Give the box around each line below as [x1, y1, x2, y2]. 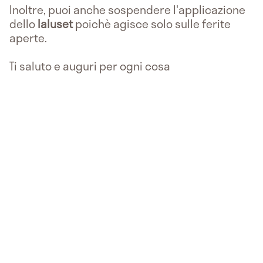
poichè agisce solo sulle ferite [73, 15, 231, 32]
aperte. [9, 29, 47, 46]
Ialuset [38, 15, 73, 32]
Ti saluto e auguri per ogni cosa [9, 57, 170, 75]
